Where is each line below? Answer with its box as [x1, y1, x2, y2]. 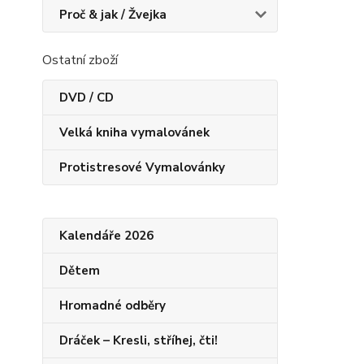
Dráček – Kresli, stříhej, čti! [59, 332, 218, 349]
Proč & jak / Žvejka [59, 6, 167, 23]
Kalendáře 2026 [59, 227, 154, 244]
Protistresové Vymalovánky [59, 159, 225, 175]
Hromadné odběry [59, 297, 166, 314]
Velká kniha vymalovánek [59, 124, 210, 141]
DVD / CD [59, 89, 114, 106]
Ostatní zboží [42, 51, 118, 69]
